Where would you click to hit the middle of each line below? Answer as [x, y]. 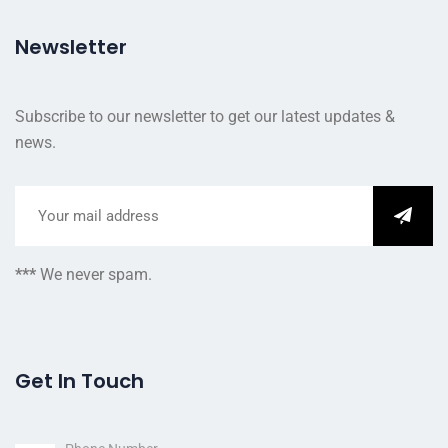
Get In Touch [79, 381]
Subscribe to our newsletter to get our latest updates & [205, 117]
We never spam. [96, 275]
